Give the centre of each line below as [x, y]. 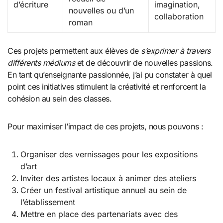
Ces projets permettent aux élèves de [74, 51]
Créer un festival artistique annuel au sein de [103, 190]
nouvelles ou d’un [102, 10]
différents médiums [41, 62]
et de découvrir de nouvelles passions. [144, 62]
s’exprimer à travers [176, 51]
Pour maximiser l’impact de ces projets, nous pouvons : [106, 126]
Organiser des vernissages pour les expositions [109, 154]
